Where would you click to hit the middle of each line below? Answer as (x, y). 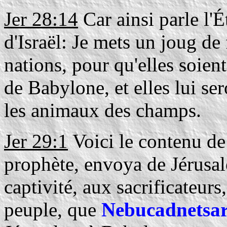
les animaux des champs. (103, 110)
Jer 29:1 (36, 141)
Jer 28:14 (41, 19)
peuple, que (53, 210)
